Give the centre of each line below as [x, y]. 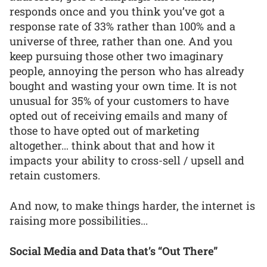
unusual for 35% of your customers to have [119, 101]
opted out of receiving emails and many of [118, 116]
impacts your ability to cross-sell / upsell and [127, 161]
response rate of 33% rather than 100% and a [122, 27]
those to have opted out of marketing [104, 131]
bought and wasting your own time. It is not [123, 86]
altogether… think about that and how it [112, 146]
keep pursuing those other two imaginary [117, 56]
